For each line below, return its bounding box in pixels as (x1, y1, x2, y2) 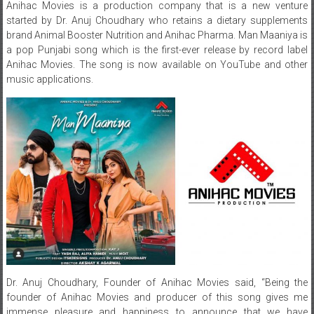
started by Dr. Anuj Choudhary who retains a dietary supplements (6, 14, 308, 26)
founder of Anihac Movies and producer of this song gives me (6, 291, 308, 303)
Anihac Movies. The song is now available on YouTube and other (6, 58, 308, 70)
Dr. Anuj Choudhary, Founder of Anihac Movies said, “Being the (6, 276, 308, 288)
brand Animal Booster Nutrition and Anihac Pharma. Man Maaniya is (6, 29, 308, 41)
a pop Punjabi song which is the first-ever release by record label (6, 43, 308, 55)
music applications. (6, 73, 93, 85)
